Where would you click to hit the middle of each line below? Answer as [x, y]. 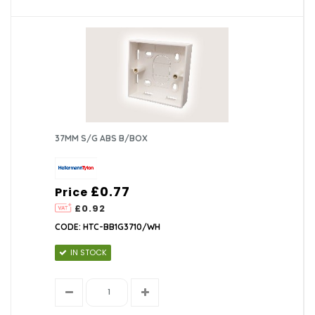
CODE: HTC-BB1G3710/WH [108, 226]
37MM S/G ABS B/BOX [102, 138]
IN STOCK [89, 252]
